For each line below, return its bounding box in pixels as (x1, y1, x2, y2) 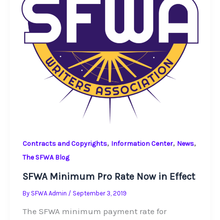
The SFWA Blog (22, 153, 69, 162)
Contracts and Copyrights (22, 139, 107, 148)
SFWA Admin (30, 189, 68, 197)
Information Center (110, 139, 173, 148)
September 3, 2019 (72, 189, 127, 197)
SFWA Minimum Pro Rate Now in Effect (22, 170, 195, 182)
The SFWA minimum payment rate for (22, 206, 166, 216)
